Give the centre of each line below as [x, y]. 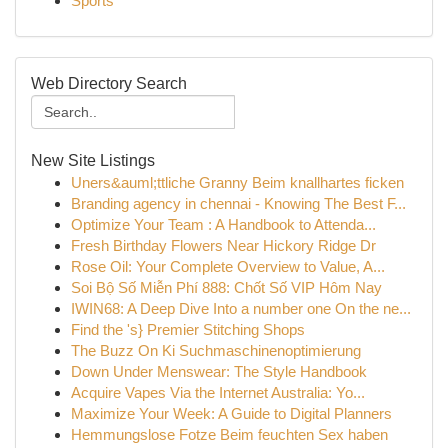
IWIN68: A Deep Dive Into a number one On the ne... [241, 308]
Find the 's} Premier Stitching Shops [188, 329]
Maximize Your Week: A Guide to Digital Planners [231, 413]
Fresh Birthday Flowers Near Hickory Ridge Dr [223, 245]
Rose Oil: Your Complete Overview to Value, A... [228, 266]
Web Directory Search [109, 83]
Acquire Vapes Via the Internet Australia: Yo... [218, 392]
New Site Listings [93, 160]
